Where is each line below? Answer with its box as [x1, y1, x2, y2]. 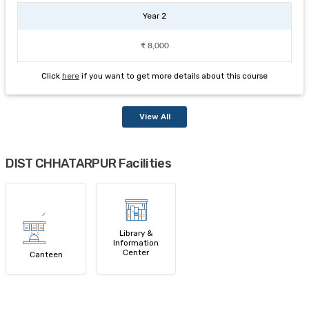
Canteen [29, 249, 63, 259]
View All [139, 112, 170, 122]
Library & [119, 228, 153, 239]
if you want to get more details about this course [81, 70, 268, 81]
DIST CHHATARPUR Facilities [6, 156, 172, 172]
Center [123, 248, 150, 258]
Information [113, 238, 159, 248]
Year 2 [143, 11, 166, 21]
